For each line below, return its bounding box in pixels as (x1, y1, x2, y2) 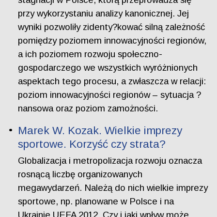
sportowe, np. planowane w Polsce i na (18, 196, 174, 206)
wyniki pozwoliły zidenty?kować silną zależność (18, 21, 205, 32)
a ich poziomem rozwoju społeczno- (18, 48, 163, 59)
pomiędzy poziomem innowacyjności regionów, (18, 35, 207, 46)
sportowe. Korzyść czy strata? (18, 138, 166, 151)
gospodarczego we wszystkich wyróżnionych (18, 62, 198, 73)
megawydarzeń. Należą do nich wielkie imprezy (18, 182, 208, 193)
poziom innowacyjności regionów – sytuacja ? (18, 89, 201, 100)
